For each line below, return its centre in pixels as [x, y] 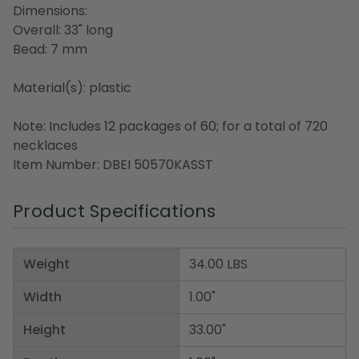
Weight [46, 264]
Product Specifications [115, 211]
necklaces [45, 145]
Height [44, 329]
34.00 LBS [218, 264]
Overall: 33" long [63, 30]
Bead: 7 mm [50, 49]
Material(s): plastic [72, 87]
